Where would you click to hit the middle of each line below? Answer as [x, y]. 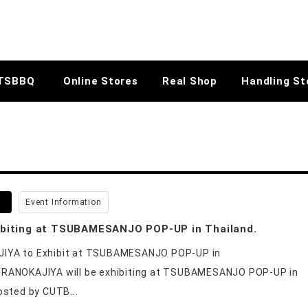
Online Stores [100, 81]
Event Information [64, 202]
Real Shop [190, 81]
